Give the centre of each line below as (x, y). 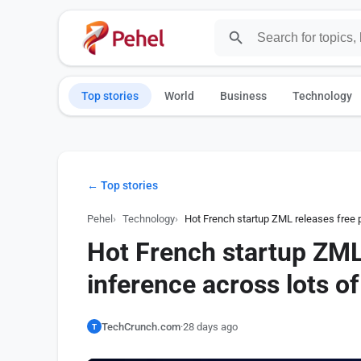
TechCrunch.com (141, 326)
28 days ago (210, 326)
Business (243, 96)
